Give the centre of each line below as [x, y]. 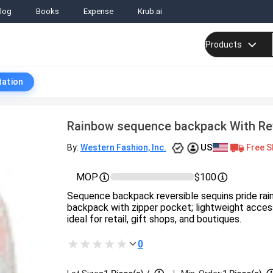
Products [224, 44]
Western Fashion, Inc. [123, 147]
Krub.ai [150, 12]
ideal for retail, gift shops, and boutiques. [154, 219]
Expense [98, 12]
